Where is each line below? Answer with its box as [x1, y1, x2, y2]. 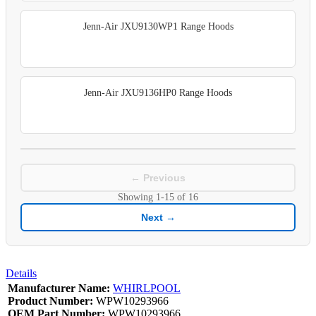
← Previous [130, 171, 186, 183]
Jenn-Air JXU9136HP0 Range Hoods [84, 87, 232, 98]
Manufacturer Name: [8, 281, 110, 294]
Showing [118, 191, 156, 202]
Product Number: [8, 294, 93, 307]
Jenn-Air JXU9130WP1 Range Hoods [83, 20, 233, 32]
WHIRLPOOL [113, 281, 181, 294]
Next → [140, 211, 176, 223]
